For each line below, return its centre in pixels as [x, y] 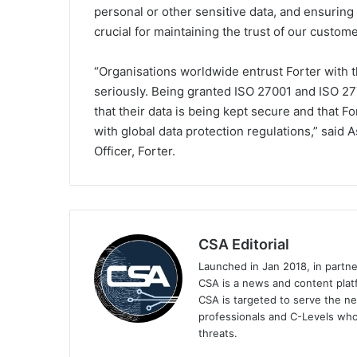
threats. [218, 333]
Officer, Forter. [135, 151]
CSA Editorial [244, 245]
